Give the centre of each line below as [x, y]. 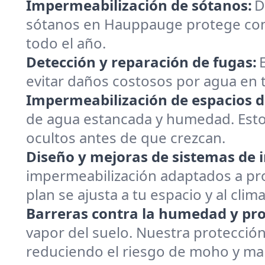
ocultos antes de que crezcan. [126, 138]
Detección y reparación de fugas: [141, 62]
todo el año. [66, 43]
